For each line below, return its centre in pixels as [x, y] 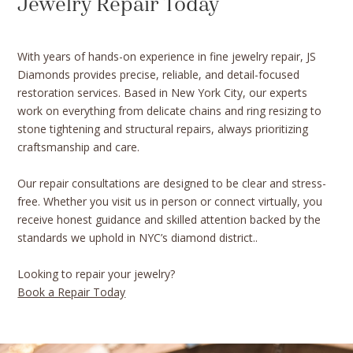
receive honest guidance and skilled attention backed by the [169, 220]
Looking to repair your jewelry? [97, 274]
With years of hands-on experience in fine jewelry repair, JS [167, 57]
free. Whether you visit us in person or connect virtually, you [170, 202]
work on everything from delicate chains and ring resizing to [170, 111]
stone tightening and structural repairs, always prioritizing [163, 129]
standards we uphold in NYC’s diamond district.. [138, 238]
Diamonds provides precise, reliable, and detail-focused [159, 75]
